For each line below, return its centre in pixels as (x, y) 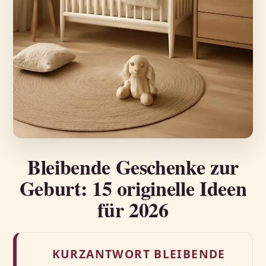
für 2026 (133, 209)
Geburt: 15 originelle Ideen (133, 188)
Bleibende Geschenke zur (133, 167)
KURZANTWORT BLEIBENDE (139, 254)
